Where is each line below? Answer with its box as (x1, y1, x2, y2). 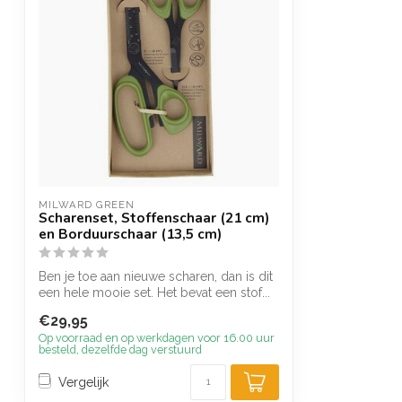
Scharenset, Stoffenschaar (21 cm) (39, 208, 269, 227)
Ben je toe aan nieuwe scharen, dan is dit (39, 269, 273, 284)
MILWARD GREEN (39, 198, 135, 211)
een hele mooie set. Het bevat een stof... (39, 285, 270, 300)
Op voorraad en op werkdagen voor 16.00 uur (39, 331, 275, 345)
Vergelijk (58, 374, 109, 389)
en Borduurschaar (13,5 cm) (39, 224, 222, 243)
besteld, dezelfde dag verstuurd (39, 343, 202, 357)
